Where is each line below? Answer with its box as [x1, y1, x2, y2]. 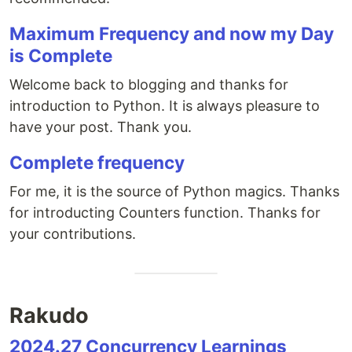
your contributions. [9, 225, 136, 242]
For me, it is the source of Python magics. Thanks [9, 183, 339, 200]
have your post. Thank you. [9, 119, 192, 135]
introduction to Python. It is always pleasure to [9, 97, 320, 114]
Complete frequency [9, 152, 185, 173]
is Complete [9, 45, 112, 66]
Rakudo [9, 302, 89, 328]
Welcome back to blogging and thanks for [9, 76, 288, 93]
